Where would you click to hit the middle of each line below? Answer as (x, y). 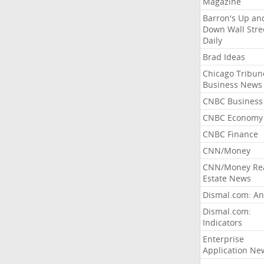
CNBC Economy (232, 118)
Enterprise (223, 239)
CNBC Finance (230, 134)
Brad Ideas (224, 57)
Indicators (222, 222)
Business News (232, 85)
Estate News (227, 178)
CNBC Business (232, 101)
